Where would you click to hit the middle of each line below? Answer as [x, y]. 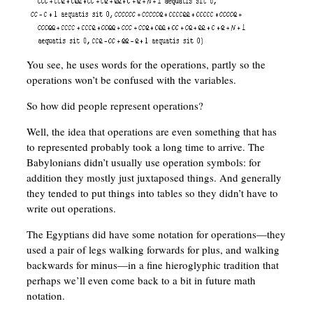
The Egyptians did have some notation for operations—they [156, 234]
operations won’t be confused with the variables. [131, 80]
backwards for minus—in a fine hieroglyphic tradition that [152, 265]
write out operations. [71, 209]
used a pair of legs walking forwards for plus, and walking [153, 250]
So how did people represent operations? [115, 106]
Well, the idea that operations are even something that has [151, 132]
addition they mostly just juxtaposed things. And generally [154, 178]
